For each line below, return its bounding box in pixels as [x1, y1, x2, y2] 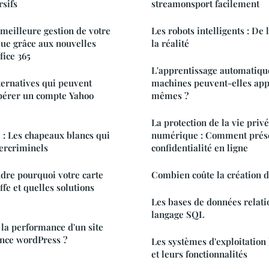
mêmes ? [151, 89, 189, 102]
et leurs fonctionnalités [151, 248, 247, 261]
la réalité [151, 37, 189, 50]
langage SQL [151, 208, 204, 221]
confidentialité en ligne [151, 142, 248, 154]
